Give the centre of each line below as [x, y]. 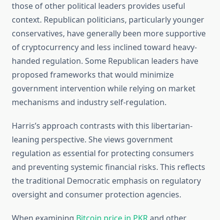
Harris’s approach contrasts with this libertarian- [102, 126]
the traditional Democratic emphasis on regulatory [106, 181]
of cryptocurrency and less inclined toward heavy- [104, 47]
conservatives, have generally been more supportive [109, 34]
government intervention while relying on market [104, 89]
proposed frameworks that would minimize [93, 75]
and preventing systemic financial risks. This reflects [109, 167]
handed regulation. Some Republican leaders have [105, 61]
